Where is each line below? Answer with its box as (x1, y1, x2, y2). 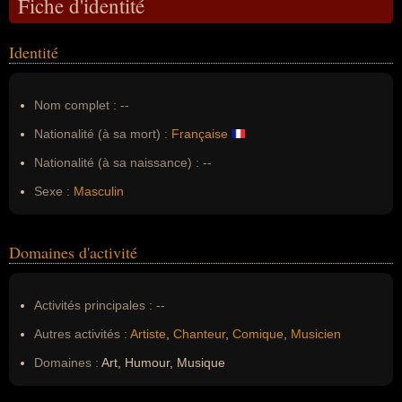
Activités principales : (34, 298, 153, 312)
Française (171, 127, 228, 141)
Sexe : (34, 184, 70, 198)
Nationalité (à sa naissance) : (34, 155, 199, 170)
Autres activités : (34, 327, 127, 341)
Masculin (74, 184, 124, 198)
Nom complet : (34, 98, 120, 112)
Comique (232, 327, 284, 341)
